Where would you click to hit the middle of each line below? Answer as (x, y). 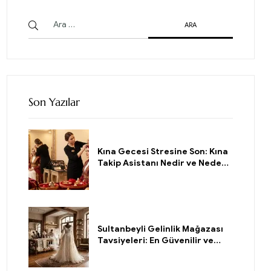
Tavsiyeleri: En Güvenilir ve (155, 241)
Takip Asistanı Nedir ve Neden (162, 163)
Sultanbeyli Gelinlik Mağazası (160, 229)
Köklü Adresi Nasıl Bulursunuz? (164, 252)
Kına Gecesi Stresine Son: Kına (163, 152)
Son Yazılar (54, 102)
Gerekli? (116, 175)
